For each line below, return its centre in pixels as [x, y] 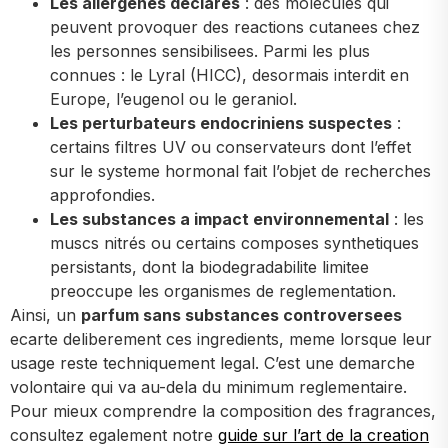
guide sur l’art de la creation [323, 434]
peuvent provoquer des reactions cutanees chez [235, 26]
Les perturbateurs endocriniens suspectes [221, 122]
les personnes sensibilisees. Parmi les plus [210, 50]
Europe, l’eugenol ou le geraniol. [173, 98]
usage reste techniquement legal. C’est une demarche [212, 362]
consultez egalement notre [114, 434]
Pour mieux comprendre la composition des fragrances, [223, 410]
